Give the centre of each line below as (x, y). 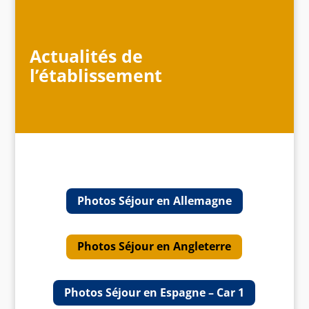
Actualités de (86, 56)
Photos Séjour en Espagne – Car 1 (154, 292)
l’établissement (96, 75)
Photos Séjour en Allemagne (154, 200)
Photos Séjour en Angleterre (154, 247)
